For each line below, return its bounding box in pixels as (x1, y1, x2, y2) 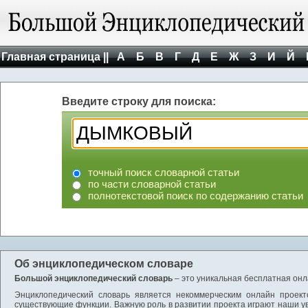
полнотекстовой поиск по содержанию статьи (88, 190, 303, 201)
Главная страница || (1, 51, 109, 63)
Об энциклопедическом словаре (14, 258, 193, 269)
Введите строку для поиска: (62, 96, 216, 107)
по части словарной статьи (88, 178, 216, 190)
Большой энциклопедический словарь (14, 274, 173, 283)
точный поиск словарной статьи (88, 166, 239, 178)
